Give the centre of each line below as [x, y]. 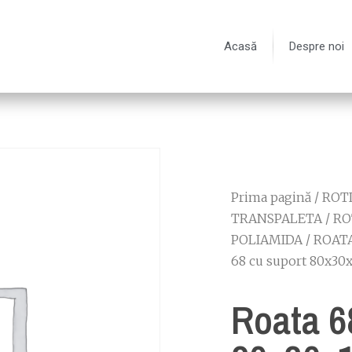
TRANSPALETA [277, 218]
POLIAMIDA [267, 240]
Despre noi [317, 46]
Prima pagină [271, 197]
